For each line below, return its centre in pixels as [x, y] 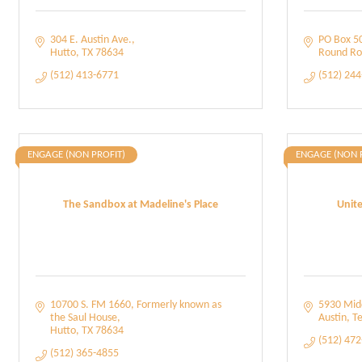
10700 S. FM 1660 [90, 305]
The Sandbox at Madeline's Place [141, 204]
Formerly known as [179, 305]
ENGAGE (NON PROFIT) [76, 155]
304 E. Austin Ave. [90, 40]
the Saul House [83, 318]
